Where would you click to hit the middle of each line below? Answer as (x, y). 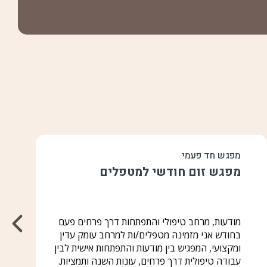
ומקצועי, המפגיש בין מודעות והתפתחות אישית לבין (148, 248)
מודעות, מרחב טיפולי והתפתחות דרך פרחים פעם (150, 222)
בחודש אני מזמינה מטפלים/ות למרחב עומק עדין (150, 235)
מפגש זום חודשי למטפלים (170, 172)
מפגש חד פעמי (211, 156)
